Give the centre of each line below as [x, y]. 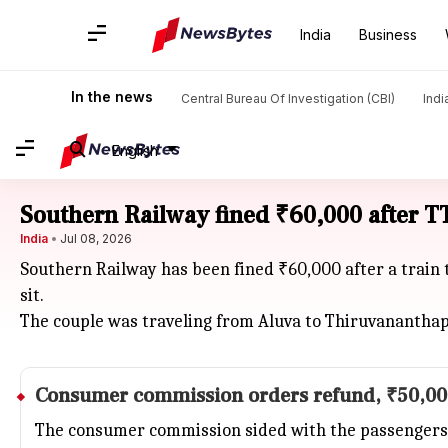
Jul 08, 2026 [96, 238]
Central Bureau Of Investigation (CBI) [288, 98]
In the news [112, 96]
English [135, 150]
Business [388, 34]
